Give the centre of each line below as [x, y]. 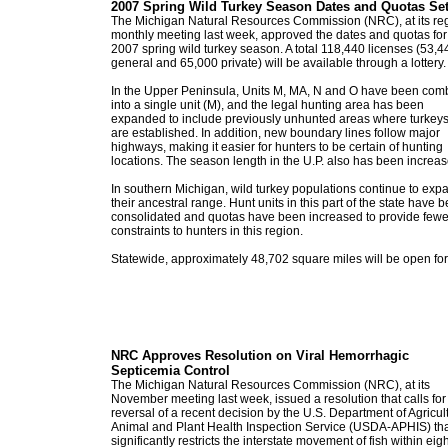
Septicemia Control [170, 370]
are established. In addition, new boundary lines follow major [275, 133]
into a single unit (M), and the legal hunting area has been [267, 105]
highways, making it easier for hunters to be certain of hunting [277, 147]
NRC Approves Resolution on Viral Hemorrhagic [260, 355]
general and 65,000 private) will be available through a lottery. [278, 63]
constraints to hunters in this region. [207, 231]
